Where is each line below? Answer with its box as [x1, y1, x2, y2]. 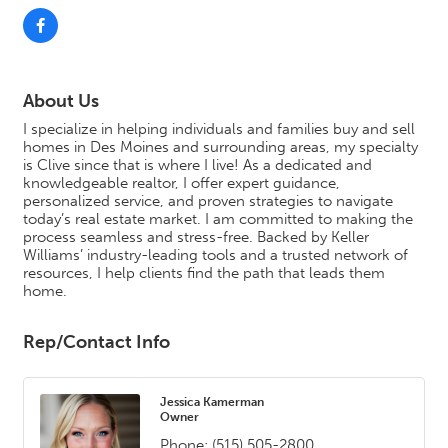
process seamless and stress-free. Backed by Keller [23, 228, 369, 247]
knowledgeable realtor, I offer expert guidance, [23, 174, 340, 193]
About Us [23, 91, 99, 113]
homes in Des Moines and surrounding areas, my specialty [23, 138, 418, 157]
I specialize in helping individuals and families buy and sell [23, 120, 415, 139]
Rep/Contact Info [23, 332, 170, 354]
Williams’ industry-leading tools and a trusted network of [23, 246, 408, 265]
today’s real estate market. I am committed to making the [23, 210, 413, 229]
